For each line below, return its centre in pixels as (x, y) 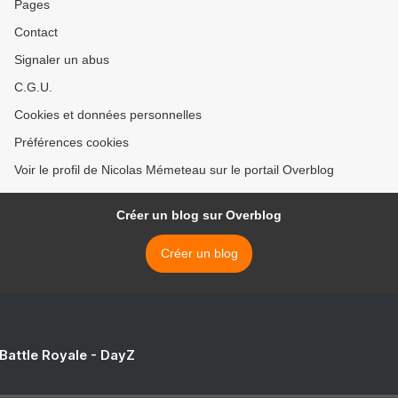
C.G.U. (33, 88)
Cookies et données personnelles (108, 115)
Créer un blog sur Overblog (199, 215)
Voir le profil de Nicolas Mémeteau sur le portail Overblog (174, 170)
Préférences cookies (72, 143)
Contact (36, 32)
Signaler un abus (62, 60)
